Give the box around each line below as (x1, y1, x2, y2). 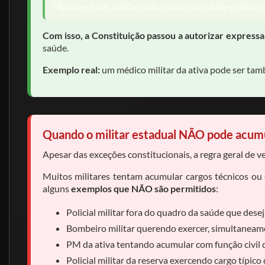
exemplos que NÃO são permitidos (71, 183, 216, 194)
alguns (43, 183, 71, 194)
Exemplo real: (43, 64, 100, 75)
